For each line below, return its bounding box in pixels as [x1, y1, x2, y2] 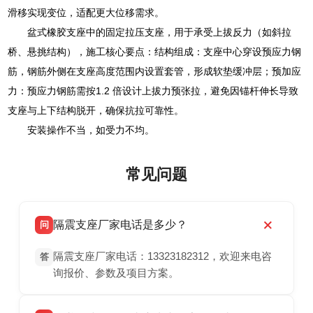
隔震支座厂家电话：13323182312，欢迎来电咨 [53, 251, 272, 263]
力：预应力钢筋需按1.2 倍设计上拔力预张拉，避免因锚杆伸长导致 [8, 85, 299, 97]
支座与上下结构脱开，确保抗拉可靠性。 [8, 105, 184, 117]
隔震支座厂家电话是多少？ [53, 219, 188, 231]
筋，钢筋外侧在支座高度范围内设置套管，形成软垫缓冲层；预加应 [8, 66, 302, 78]
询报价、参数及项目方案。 [53, 268, 180, 279]
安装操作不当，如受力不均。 [27, 124, 155, 136]
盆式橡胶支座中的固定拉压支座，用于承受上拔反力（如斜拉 [27, 27, 292, 38]
